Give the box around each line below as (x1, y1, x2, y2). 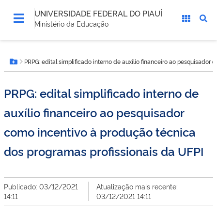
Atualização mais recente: (96, 182, 178, 191)
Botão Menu (13, 61, 60, 72)
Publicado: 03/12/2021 (4, 182, 78, 191)
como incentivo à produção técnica (4, 124, 196, 139)
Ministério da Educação (34, 19, 108, 28)
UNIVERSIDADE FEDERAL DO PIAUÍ (34, 8, 162, 18)
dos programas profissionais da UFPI (4, 143, 204, 159)
